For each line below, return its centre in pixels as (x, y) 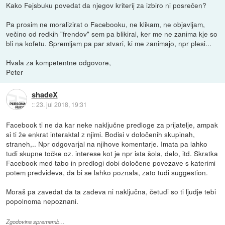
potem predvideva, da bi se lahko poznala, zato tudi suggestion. (107, 172)
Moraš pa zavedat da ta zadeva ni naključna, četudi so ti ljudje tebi (111, 191)
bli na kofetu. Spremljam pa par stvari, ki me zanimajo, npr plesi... (109, 43)
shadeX (44, 95)
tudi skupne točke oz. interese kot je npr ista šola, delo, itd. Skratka (112, 153)
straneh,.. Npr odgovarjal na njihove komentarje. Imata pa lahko (107, 143)
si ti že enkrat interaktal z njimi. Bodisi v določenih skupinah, (101, 134)
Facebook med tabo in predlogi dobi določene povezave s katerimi (111, 162)
